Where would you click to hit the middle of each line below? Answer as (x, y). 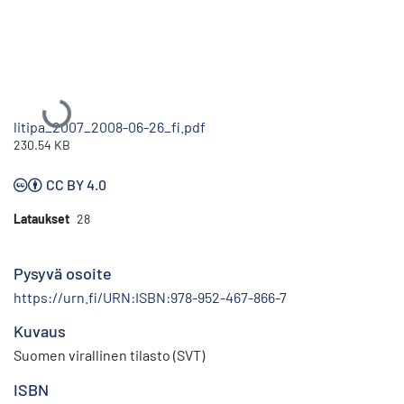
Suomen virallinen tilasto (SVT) (109, 354)
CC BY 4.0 (76, 184)
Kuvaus (40, 331)
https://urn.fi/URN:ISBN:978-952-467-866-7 (150, 297)
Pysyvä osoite (63, 273)
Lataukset (41, 218)
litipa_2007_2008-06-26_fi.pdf (110, 126)
